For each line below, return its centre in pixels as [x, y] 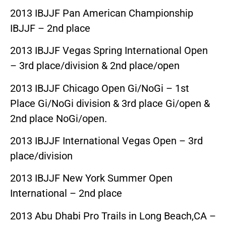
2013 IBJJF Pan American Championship [102, 13]
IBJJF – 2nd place [50, 28]
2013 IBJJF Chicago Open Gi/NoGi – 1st [100, 88]
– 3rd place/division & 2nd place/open [95, 66]
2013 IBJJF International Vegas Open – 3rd [106, 141]
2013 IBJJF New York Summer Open [91, 178]
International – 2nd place [66, 193]
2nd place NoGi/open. [59, 118]
